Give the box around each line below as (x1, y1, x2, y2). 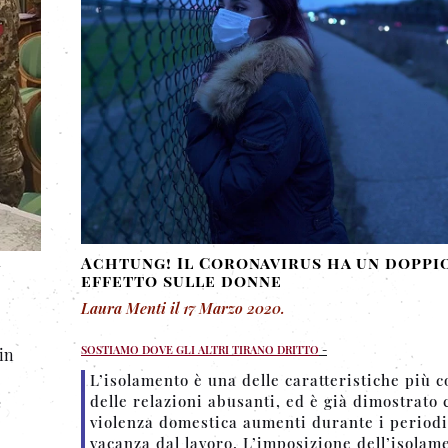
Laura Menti (81, 297, 166, 318)
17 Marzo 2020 (183, 297, 281, 318)
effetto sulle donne (81, 269, 282, 291)
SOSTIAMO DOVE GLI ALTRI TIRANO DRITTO (81, 341, 319, 357)
